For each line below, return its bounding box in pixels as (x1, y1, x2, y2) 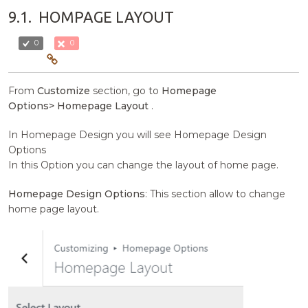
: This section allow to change (145, 188, 286, 201)
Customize (37, 85, 91, 98)
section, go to (90, 85, 162, 98)
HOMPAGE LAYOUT (38, 8, 175, 26)
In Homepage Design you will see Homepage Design (8, 129, 267, 142)
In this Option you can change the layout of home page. (8, 159, 279, 172)
